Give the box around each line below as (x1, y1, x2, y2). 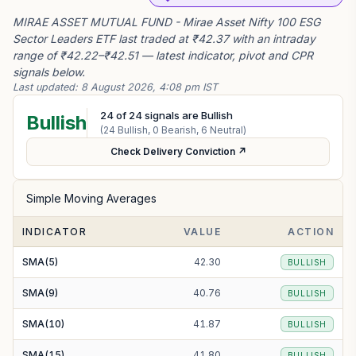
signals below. (13, 65, 85, 79)
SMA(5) (22, 256, 58, 268)
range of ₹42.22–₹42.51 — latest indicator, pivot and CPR (13, 48, 313, 62)
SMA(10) (22, 318, 64, 330)
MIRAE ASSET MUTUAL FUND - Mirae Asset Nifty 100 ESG (13, 15, 320, 29)
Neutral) (207, 124, 246, 136)
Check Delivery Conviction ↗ (110, 145, 246, 157)
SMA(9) (22, 287, 58, 299)
